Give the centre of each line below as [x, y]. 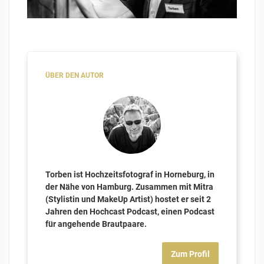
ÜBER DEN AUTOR [75, 76]
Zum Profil [190, 254]
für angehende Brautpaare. [96, 224]
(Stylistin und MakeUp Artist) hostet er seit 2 [128, 199]
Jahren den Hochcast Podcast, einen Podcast [130, 212]
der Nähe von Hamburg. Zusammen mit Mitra [129, 187]
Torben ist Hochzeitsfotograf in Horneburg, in [130, 175]
